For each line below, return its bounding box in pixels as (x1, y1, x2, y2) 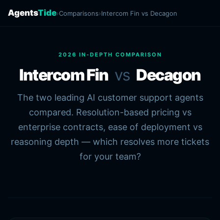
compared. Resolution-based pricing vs (28, 107, 192, 117)
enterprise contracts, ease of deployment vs (18, 122, 202, 132)
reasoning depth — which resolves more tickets (11, 137, 209, 147)
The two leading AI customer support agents (17, 92, 203, 103)
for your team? (79, 151, 141, 162)
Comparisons (59, 9, 99, 17)
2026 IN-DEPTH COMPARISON (58, 51, 162, 58)
